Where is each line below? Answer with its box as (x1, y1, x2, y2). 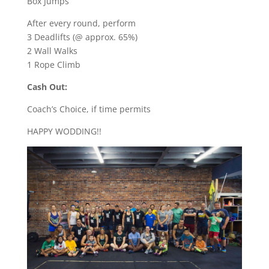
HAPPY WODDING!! (26, 125, 101, 137)
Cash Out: (26, 81, 67, 92)
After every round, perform (26, 17, 136, 29)
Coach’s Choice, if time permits (26, 103, 151, 115)
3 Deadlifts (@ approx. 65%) (26, 31, 138, 43)
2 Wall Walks (26, 45, 77, 56)
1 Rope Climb (26, 59, 80, 70)
